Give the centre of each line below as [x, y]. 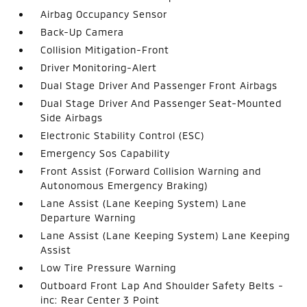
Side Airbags [72, 117]
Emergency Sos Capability [106, 153]
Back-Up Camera [83, 32]
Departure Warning [88, 217]
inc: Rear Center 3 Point [100, 299]
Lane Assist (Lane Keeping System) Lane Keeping [165, 235]
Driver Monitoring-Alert [99, 67]
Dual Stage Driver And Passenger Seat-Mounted [161, 103]
